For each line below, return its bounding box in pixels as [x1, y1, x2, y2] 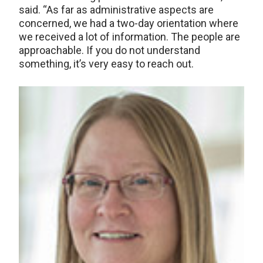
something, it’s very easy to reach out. [19, 57, 194, 70]
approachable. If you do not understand [19, 43, 200, 56]
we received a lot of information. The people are [19, 30, 240, 43]
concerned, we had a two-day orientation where [19, 16, 238, 29]
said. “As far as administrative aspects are [19, 3, 214, 16]
